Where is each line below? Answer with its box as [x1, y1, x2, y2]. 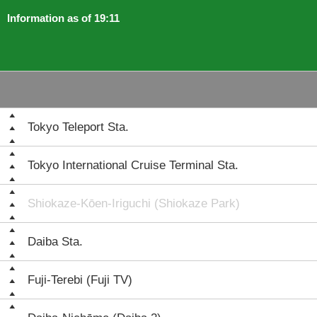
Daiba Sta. [28, 235, 83, 248]
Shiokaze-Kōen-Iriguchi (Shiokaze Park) [28, 197, 240, 210]
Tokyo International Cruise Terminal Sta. [28, 158, 238, 172]
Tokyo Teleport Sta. [28, 120, 129, 134]
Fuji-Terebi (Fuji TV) [28, 273, 132, 287]
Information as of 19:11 [7, 12, 120, 24]
